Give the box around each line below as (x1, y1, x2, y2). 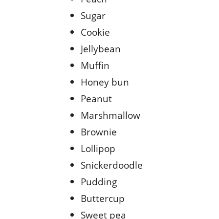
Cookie (81, 25, 112, 39)
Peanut (81, 92, 112, 106)
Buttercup (81, 192, 125, 205)
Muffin (81, 59, 109, 72)
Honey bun (81, 75, 129, 89)
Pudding (81, 175, 117, 189)
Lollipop (81, 142, 115, 155)
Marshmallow (81, 109, 140, 122)
